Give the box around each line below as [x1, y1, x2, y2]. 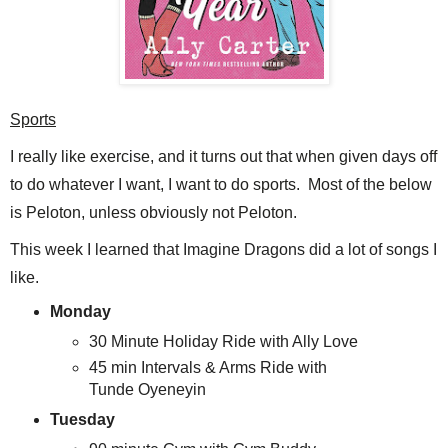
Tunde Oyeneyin [89, 380, 207, 398]
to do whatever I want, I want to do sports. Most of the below [10, 176, 432, 194]
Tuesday [49, 410, 115, 428]
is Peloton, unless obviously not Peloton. [10, 204, 297, 222]
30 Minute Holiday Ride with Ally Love [89, 333, 359, 350]
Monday [49, 303, 111, 321]
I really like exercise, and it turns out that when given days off [10, 148, 437, 166]
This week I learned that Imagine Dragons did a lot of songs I [10, 241, 437, 259]
